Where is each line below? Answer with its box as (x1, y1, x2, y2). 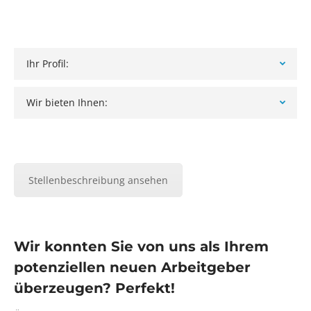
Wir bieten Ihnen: (26, 96, 108, 109)
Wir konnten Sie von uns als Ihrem (14, 237, 269, 255)
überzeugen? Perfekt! (14, 279, 175, 296)
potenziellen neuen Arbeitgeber (14, 258, 251, 276)
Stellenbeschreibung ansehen (28, 174, 168, 187)
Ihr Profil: (26, 57, 69, 70)
